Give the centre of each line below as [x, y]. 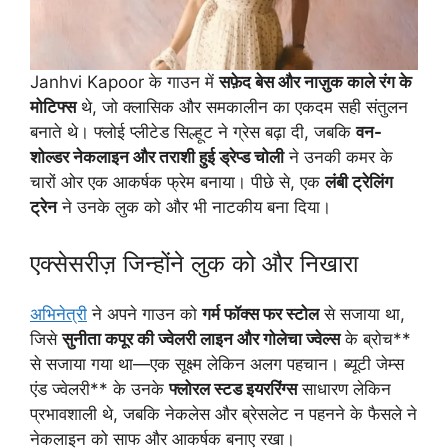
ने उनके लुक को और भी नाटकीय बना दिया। [194, 207]
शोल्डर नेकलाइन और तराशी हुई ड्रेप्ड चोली [157, 157]
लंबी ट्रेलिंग [359, 182]
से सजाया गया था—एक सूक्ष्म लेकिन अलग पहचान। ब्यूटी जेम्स [217, 363]
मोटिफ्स [53, 107]
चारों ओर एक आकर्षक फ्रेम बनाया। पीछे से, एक [177, 182]
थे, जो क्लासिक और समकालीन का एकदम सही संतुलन [242, 107]
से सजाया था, [362, 313]
